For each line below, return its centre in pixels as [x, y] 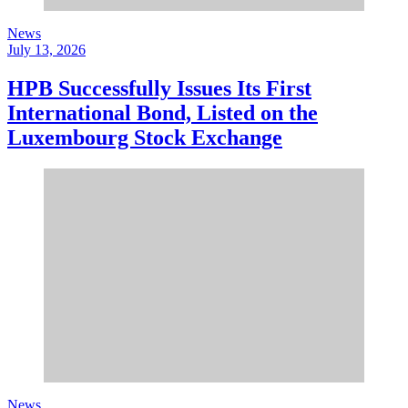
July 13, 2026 [46, 50]
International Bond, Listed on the [163, 113]
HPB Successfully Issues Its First [159, 89]
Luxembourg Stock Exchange [145, 138]
